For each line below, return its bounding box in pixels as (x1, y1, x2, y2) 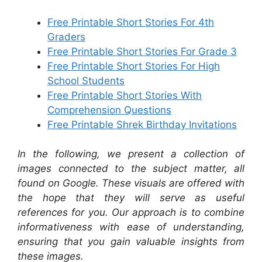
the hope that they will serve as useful (18, 192, 244, 204)
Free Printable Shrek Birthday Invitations (47, 118, 237, 130)
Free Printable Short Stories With (47, 89, 202, 101)
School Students (47, 74, 125, 87)
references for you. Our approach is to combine (18, 206, 244, 218)
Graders (47, 30, 85, 43)
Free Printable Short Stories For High (47, 60, 220, 72)
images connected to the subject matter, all (18, 163, 244, 174)
